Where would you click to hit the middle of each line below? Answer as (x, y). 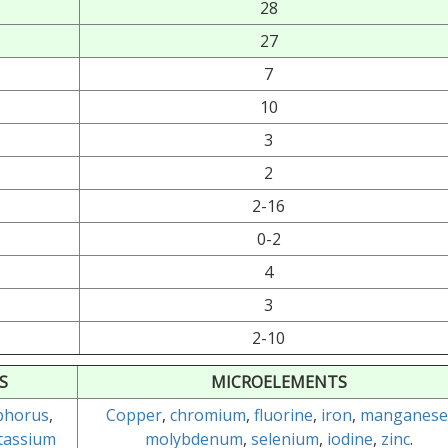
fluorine (283, 415)
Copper (133, 415)
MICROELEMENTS (278, 382)
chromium (207, 415)
